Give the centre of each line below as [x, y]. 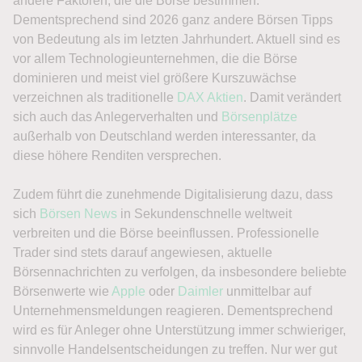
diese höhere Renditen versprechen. [117, 156]
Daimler [200, 291]
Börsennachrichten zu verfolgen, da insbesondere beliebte [180, 272]
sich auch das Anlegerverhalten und [117, 117]
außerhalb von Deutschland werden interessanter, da [164, 136]
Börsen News [78, 214]
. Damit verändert [292, 97]
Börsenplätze [259, 117]
